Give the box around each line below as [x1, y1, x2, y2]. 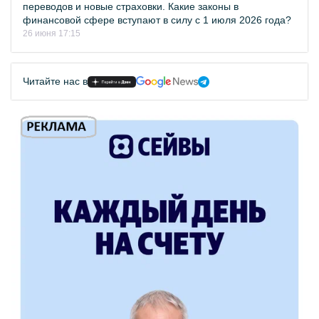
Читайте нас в [23, 75, 88, 87]
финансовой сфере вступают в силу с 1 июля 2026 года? [23, 14, 291, 26]
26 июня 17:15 [23, 28, 80, 38]
